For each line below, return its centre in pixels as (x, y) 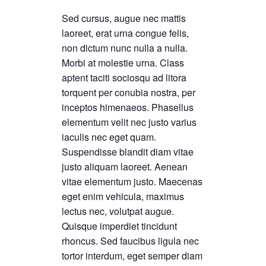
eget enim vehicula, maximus (123, 196)
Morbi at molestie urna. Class (123, 63)
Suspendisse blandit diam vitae (128, 152)
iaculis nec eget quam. (109, 137)
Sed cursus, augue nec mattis (124, 18)
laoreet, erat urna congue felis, (125, 33)
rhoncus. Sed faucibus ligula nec (130, 241)
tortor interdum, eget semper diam (132, 256)
